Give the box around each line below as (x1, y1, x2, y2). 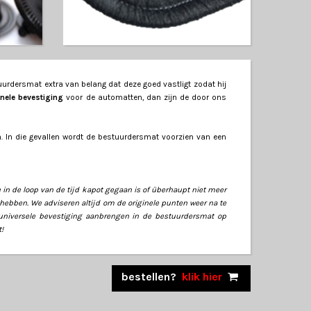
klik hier (182, 270, 222, 284)
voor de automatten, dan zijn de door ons (63, 92, 227, 103)
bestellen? (121, 270, 176, 284)
